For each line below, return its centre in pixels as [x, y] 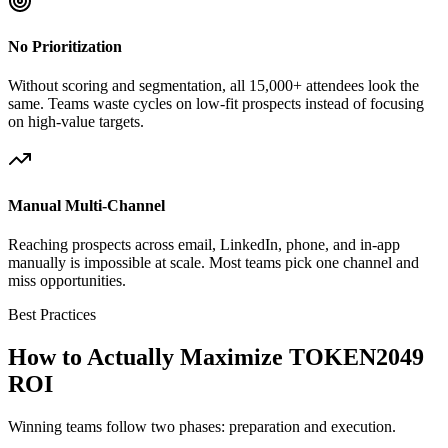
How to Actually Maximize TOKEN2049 [216, 356]
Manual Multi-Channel [86, 205]
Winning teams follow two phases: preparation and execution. [202, 426]
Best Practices [52, 314]
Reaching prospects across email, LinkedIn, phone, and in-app [204, 244]
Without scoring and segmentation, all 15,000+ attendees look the [213, 86]
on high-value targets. [76, 122]
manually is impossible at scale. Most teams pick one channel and [213, 262]
